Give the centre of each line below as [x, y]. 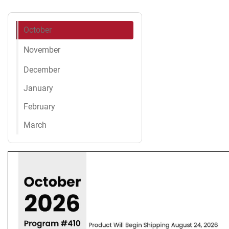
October [38, 30]
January [38, 88]
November [42, 50]
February [39, 107]
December [42, 70]
